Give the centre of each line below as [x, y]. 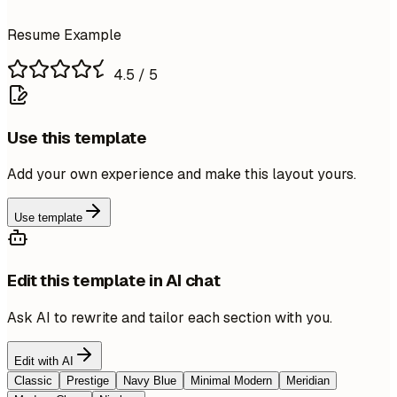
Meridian [308, 380]
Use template [48, 218]
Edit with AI [44, 361]
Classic [33, 380]
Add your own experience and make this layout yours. [182, 175]
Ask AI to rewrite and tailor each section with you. [170, 317]
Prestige [88, 380]
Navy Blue [150, 380]
